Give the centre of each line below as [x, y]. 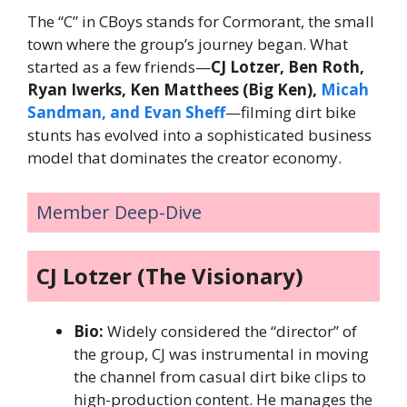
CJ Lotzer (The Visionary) [170, 275]
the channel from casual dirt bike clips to [220, 376]
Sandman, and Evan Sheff [126, 113]
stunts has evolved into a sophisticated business [199, 135]
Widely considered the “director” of [230, 331]
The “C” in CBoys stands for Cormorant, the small [201, 22]
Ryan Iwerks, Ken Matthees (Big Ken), [174, 90]
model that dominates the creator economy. [184, 158]
